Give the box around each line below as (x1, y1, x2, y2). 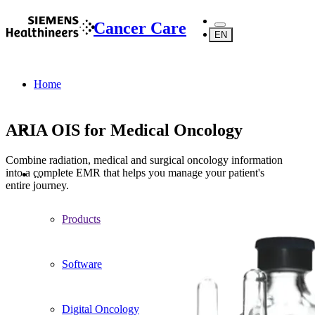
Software (62, 258, 102, 270)
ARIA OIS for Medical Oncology (6, 120, 243, 139)
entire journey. (6, 179, 69, 191)
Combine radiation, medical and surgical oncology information (6, 153, 283, 166)
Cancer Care (94, 18, 186, 37)
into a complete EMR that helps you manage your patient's (6, 166, 264, 179)
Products (62, 213, 101, 225)
